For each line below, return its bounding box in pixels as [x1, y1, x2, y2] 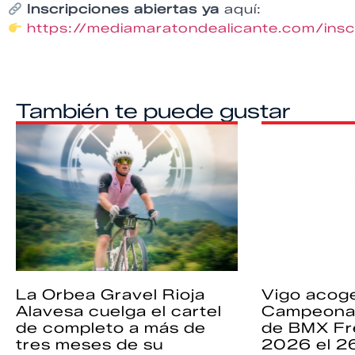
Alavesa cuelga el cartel [16, 302, 222, 320]
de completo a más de [16, 319, 206, 337]
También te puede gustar [16, 98, 291, 123]
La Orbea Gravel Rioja [16, 285, 205, 303]
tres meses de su [16, 335, 163, 353]
